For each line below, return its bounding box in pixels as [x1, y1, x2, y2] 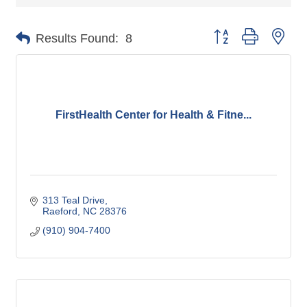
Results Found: [36, 31, 119, 45]
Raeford [42, 206, 77, 217]
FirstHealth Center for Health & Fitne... [56, 109, 251, 121]
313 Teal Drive [42, 195, 105, 206]
